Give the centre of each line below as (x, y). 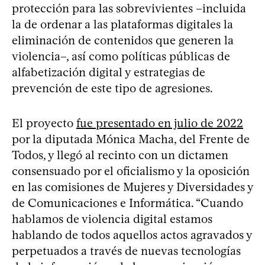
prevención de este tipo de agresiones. (112, 88)
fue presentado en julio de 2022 (160, 123)
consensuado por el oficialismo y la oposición (131, 171)
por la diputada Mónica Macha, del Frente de (131, 139)
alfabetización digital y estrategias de (109, 72)
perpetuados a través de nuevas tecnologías (126, 251)
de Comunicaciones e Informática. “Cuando (127, 203)
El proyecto (44, 123)
